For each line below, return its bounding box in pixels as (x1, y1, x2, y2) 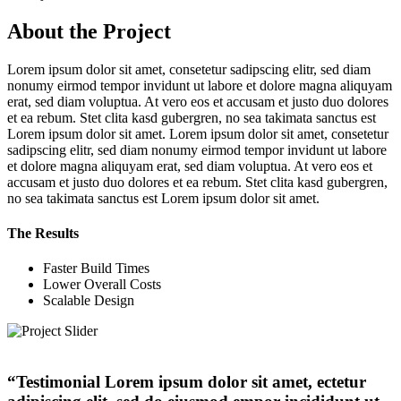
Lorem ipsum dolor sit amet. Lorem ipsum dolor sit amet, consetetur (7, 125, 388, 141)
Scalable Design (43, 293, 134, 309)
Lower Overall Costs (43, 277, 161, 293)
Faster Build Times (43, 260, 149, 277)
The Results (7, 226, 79, 242)
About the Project (7, 19, 171, 43)
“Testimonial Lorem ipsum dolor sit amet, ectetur (7, 372, 366, 392)
